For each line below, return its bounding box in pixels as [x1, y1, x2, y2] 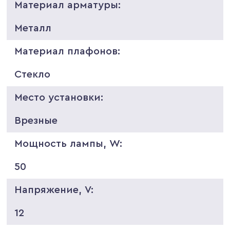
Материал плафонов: [14, 46, 121, 56]
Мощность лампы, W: [14, 138, 123, 149]
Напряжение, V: [14, 184, 94, 195]
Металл [14, 23, 52, 33]
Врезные [14, 115, 58, 126]
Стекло [14, 69, 51, 80]
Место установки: [14, 92, 104, 103]
